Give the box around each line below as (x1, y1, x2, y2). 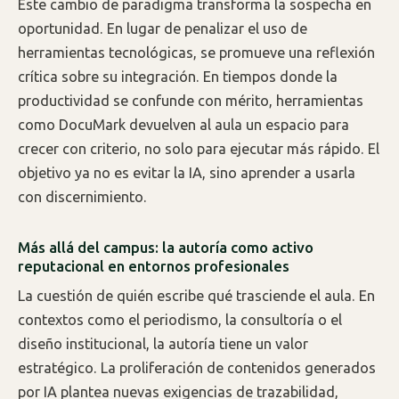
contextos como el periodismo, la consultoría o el (18, 311, 342, 328)
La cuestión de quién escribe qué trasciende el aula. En (18, 287, 375, 304)
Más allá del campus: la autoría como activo (18, 239, 313, 256)
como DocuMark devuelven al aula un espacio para (18, 117, 349, 134)
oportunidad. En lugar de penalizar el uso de (18, 20, 307, 37)
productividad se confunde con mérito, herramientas (18, 93, 363, 110)
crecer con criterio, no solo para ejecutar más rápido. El (18, 141, 379, 158)
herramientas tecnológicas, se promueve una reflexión (18, 45, 375, 61)
